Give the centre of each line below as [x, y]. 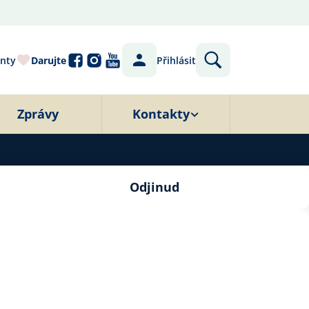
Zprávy [38, 114]
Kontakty [161, 114]
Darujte [49, 60]
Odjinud [154, 187]
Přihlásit [176, 60]
